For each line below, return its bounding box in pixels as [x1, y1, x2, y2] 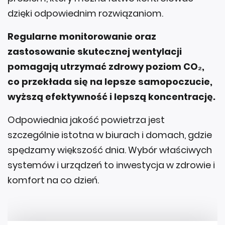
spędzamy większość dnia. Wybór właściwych [8, 144, 212, 157]
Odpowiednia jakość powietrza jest [8, 114, 165, 127]
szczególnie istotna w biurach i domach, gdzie [8, 129, 212, 142]
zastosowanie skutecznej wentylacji [8, 45, 182, 58]
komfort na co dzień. [8, 174, 99, 187]
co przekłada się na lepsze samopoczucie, [8, 75, 212, 88]
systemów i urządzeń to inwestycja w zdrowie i [8, 159, 215, 172]
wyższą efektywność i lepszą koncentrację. [8, 90, 215, 103]
